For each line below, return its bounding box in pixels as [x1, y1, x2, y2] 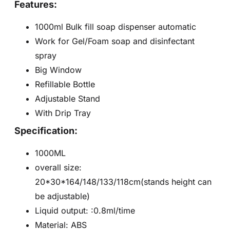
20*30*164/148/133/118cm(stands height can [35, 177, 212, 187]
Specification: [14, 125, 78, 137]
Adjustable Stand [35, 93, 100, 104]
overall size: [35, 162, 82, 173]
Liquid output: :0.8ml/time [35, 205, 135, 216]
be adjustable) [35, 191, 90, 202]
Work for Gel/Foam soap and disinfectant [35, 36, 195, 47]
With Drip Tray [35, 108, 91, 119]
